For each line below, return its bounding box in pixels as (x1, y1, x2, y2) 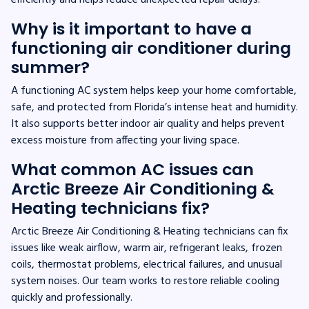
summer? (11, 55, 90, 79)
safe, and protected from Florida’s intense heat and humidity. (11, 98, 298, 117)
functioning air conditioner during (11, 36, 291, 59)
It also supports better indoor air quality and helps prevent (11, 114, 285, 133)
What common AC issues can (11, 157, 254, 181)
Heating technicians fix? (11, 196, 210, 219)
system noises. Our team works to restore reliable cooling (11, 272, 279, 290)
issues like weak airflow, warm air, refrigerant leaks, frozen (11, 239, 282, 257)
